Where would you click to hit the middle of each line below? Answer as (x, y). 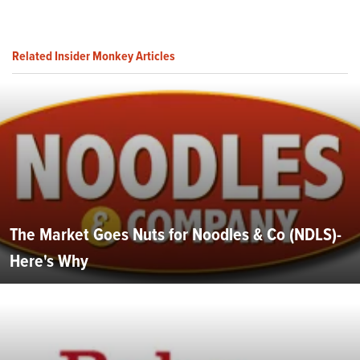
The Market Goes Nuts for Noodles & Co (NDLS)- (176, 234)
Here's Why (49, 260)
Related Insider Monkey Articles (94, 55)
